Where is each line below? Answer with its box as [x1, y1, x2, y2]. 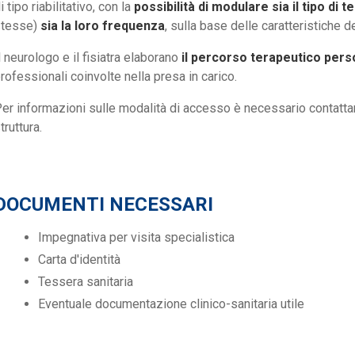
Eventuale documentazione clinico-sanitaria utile [38, 296, 304, 312]
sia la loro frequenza [40, 18, 165, 34]
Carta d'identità [38, 252, 120, 268]
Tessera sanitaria [38, 274, 133, 290]
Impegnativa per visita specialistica [38, 230, 235, 246]
